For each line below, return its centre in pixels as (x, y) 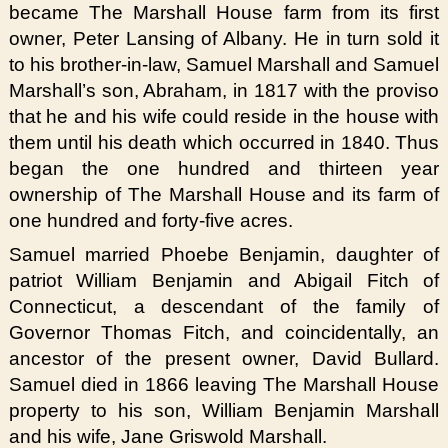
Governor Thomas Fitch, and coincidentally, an (224, 333)
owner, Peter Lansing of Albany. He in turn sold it (224, 38)
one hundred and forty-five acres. (150, 220)
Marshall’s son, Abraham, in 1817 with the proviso (224, 90)
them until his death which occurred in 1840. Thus (224, 142)
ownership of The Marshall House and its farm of (224, 194)
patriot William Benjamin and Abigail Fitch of (224, 281)
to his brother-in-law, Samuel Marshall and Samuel (224, 64)
